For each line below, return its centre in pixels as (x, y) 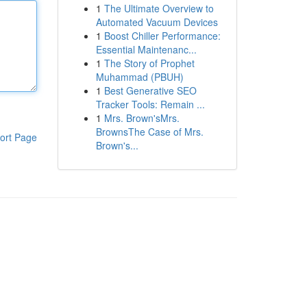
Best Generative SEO (150, 90)
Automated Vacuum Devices (157, 22)
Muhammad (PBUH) (139, 77)
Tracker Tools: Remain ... (150, 104)
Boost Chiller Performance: (162, 36)
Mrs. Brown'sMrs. (142, 118)
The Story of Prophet (149, 63)
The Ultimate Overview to (159, 8)
